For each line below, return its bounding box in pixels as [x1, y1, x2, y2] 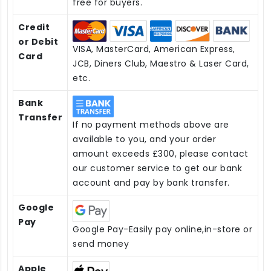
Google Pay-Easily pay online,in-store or [73, 223, 252, 235]
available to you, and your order [73, 132, 216, 145]
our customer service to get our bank [73, 162, 242, 174]
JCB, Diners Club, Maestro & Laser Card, [73, 57, 249, 70]
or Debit [18, 35, 58, 48]
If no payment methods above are [73, 118, 229, 131]
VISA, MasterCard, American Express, [73, 42, 235, 55]
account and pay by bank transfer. [73, 176, 230, 189]
